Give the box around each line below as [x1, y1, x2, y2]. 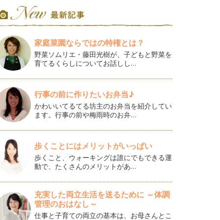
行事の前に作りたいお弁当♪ [34, 89, 135, 100]
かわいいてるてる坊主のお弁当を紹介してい [34, 101, 172, 110]
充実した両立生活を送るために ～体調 [34, 189, 170, 200]
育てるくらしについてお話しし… [34, 58, 137, 68]
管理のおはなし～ [34, 198, 98, 209]
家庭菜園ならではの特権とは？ [34, 37, 145, 48]
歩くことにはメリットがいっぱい [34, 140, 153, 151]
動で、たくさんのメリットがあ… [34, 162, 137, 171]
